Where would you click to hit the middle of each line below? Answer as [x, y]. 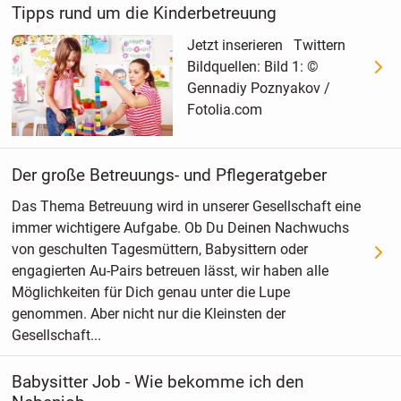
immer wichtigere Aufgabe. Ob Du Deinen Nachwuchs [180, 228]
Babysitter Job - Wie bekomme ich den [157, 382]
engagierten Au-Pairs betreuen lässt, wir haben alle [170, 271]
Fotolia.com [224, 109]
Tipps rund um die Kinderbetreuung [144, 13]
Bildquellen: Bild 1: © [252, 66]
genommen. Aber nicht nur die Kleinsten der [148, 314]
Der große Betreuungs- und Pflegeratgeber [169, 175]
